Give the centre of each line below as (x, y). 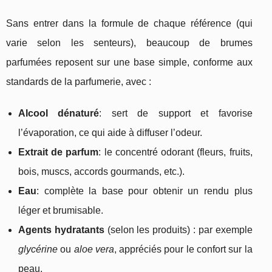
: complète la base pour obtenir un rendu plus (144, 191)
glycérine (38, 250)
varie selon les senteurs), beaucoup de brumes (129, 43)
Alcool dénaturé (59, 114)
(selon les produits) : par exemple (178, 230)
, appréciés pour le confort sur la (183, 250)
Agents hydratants (61, 230)
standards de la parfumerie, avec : (79, 82)
